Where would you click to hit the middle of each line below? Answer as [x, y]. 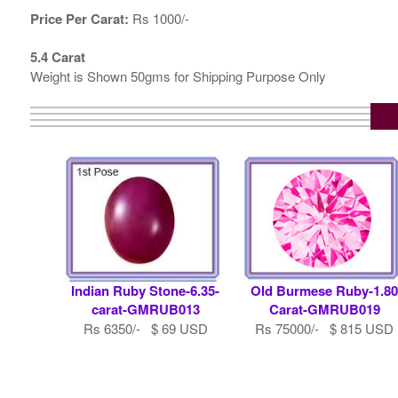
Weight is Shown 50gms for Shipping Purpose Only [178, 76]
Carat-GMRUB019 [324, 310]
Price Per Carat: [79, 19]
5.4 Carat [57, 57]
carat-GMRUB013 [145, 310]
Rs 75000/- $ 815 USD [325, 329]
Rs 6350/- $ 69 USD [145, 329]
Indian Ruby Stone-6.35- [146, 291]
